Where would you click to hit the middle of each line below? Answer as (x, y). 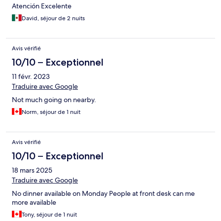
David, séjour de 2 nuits (53, 18)
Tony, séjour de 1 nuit (49, 215)
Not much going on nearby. (54, 100)
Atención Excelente (42, 6)
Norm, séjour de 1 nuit (51, 112)
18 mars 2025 (32, 170)
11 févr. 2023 (31, 77)
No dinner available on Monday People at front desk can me (103, 194)
